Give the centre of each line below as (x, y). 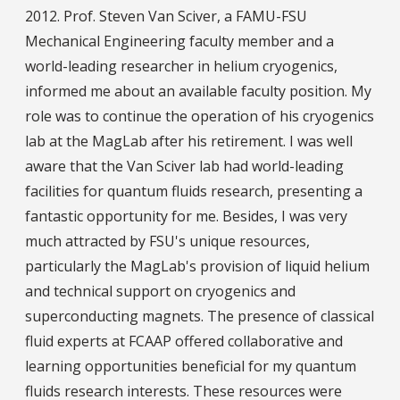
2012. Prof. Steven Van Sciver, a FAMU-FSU (166, 16)
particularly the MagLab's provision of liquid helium (197, 266)
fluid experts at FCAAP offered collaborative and (184, 341)
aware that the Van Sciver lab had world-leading (184, 166)
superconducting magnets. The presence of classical (200, 316)
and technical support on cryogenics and (160, 291)
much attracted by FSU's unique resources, (167, 241)
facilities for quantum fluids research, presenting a (194, 191)
